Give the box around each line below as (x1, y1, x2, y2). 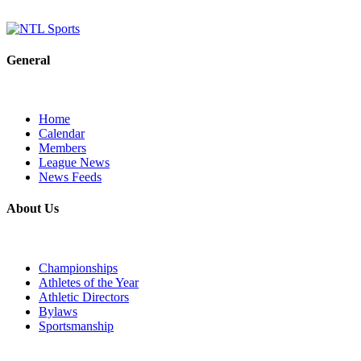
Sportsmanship (39, 318, 114, 333)
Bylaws (39, 304, 77, 318)
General (6, 52, 50, 67)
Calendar (39, 127, 85, 141)
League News (39, 156, 110, 170)
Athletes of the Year (39, 275, 139, 289)
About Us (6, 201, 59, 216)
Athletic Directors (39, 289, 129, 304)
